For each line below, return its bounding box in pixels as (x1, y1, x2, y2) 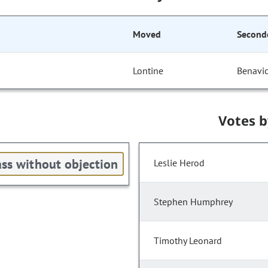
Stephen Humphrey (154, 196, 233, 208)
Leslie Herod (154, 157, 205, 169)
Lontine (133, 65, 164, 77)
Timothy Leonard (154, 234, 222, 247)
